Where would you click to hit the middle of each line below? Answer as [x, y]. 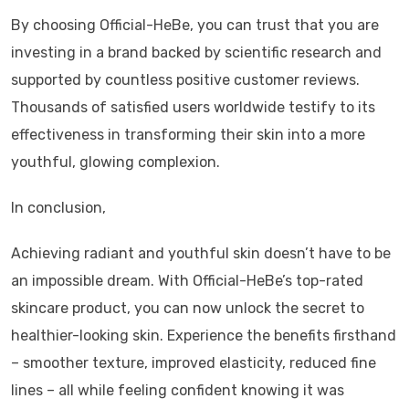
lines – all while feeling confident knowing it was [178, 390]
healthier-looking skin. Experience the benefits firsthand [204, 336]
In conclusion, [58, 208]
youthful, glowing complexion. [115, 162]
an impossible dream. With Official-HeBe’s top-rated [187, 281]
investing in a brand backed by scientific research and [196, 52]
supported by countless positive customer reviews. [185, 80]
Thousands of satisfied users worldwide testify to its [193, 107]
